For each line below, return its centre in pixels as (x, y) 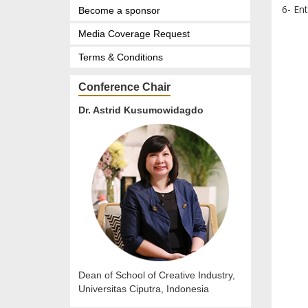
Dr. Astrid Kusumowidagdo (141, 110)
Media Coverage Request (134, 34)
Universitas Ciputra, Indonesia (144, 289)
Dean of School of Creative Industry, (157, 275)
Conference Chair (124, 87)
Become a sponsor (119, 11)
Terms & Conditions (121, 57)
